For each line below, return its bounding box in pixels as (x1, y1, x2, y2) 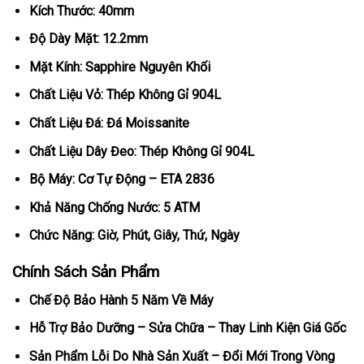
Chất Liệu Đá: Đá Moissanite (28, 115, 189, 131)
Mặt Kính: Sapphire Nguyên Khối (28, 58, 210, 75)
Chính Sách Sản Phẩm (12, 262, 159, 282)
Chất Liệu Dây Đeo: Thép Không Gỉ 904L (28, 143, 254, 159)
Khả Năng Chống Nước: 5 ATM (28, 199, 200, 215)
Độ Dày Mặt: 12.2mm (28, 31, 148, 47)
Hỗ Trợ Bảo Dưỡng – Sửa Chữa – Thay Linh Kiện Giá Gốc (28, 320, 346, 336)
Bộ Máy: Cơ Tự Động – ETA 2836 (28, 171, 214, 188)
